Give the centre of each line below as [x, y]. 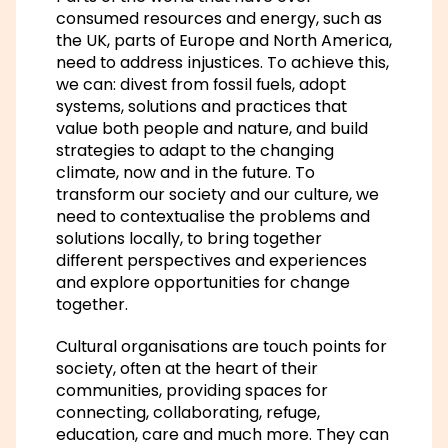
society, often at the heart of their [187, 368]
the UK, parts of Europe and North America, [224, 40]
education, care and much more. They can [222, 434]
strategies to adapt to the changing [195, 150]
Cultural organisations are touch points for [221, 346]
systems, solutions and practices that [201, 106]
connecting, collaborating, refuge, [188, 412]
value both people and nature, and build [212, 128]
